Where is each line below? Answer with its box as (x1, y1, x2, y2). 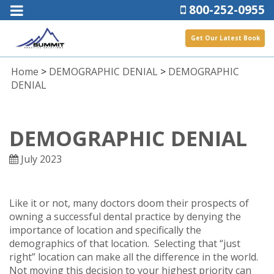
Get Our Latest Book (191, 34, 261, 43)
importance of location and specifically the (9, 223, 201, 237)
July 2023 (18, 152, 62, 166)
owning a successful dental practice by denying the (9, 209, 241, 223)
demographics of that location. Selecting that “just (9, 236, 240, 250)
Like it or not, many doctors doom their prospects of (9, 196, 249, 210)
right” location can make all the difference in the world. (9, 250, 261, 264)
